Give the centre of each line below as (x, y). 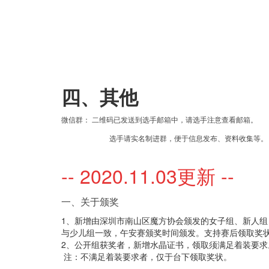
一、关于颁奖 (90, 201)
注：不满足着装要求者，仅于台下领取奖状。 (147, 256)
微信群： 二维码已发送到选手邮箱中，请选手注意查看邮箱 (156, 119)
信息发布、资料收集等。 (228, 138)
